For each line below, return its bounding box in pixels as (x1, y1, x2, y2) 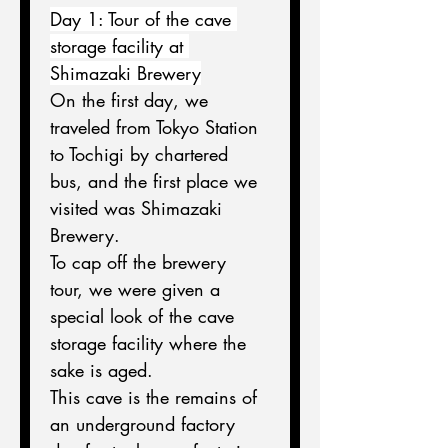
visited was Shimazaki (50, 196, 228, 220)
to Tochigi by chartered (50, 142, 234, 166)
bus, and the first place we (50, 169, 263, 193)
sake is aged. (50, 358, 153, 382)
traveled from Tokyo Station (50, 115, 264, 139)
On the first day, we (50, 88, 214, 112)
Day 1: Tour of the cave (50, 7, 237, 31)
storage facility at (50, 34, 189, 58)
